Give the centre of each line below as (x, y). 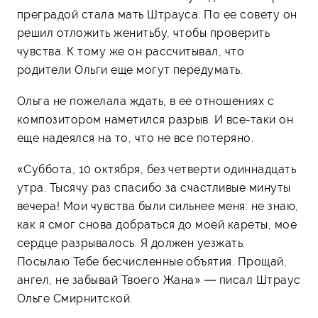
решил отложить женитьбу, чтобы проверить (144, 33)
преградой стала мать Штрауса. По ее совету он (157, 14)
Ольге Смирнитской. (75, 298)
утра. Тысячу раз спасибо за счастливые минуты (154, 187)
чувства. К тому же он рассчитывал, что (131, 51)
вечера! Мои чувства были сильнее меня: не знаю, (158, 206)
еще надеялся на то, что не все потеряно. (136, 138)
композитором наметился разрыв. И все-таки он (155, 119)
